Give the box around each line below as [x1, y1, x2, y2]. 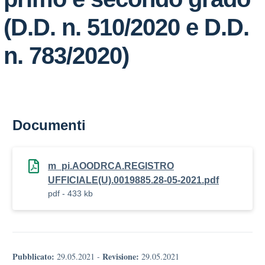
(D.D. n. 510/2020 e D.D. [4, 14, 249, 40]
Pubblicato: [12, 250, 54, 263]
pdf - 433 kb [48, 189, 93, 198]
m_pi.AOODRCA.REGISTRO [48, 161, 174, 171]
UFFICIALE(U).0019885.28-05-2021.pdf [48, 175, 219, 185]
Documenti [12, 117, 86, 133]
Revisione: [102, 250, 139, 263]
